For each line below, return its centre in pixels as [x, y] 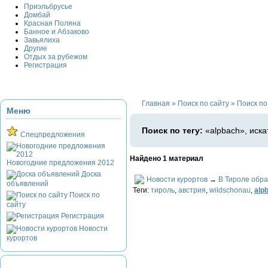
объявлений [28, 184]
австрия [192, 190]
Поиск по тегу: [172, 130]
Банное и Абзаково [57, 32]
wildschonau [230, 190]
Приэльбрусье [48, 7]
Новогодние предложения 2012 [60, 163]
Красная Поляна [52, 23]
